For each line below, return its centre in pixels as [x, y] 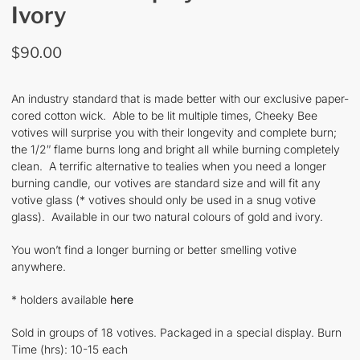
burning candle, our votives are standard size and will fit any [166, 182]
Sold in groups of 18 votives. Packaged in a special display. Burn [176, 332]
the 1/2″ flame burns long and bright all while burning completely [176, 149]
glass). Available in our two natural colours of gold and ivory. [167, 216]
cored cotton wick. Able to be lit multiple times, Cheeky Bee [164, 115]
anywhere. [39, 266]
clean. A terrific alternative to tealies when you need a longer [169, 166]
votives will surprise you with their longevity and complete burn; [174, 132]
